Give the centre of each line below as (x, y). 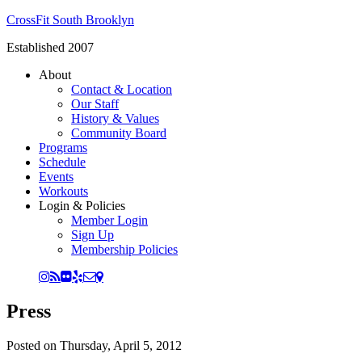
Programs (63, 147)
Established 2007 (50, 47)
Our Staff (95, 104)
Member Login (109, 220)
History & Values (115, 118)
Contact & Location (122, 89)
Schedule (62, 162)
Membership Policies (124, 249)
